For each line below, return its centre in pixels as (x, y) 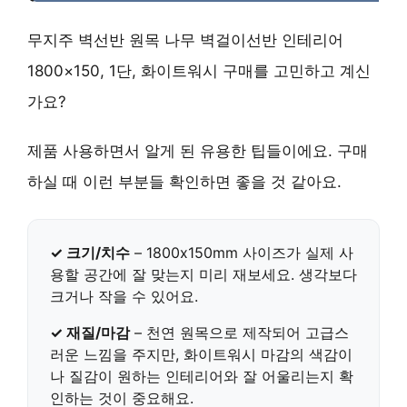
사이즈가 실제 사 (296, 253)
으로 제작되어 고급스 (279, 333)
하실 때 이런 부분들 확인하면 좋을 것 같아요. (184, 182)
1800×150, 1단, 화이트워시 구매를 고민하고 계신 (199, 71)
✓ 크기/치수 (90, 253)
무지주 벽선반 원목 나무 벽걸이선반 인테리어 (185, 40)
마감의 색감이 (304, 354)
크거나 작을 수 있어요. (124, 296)
